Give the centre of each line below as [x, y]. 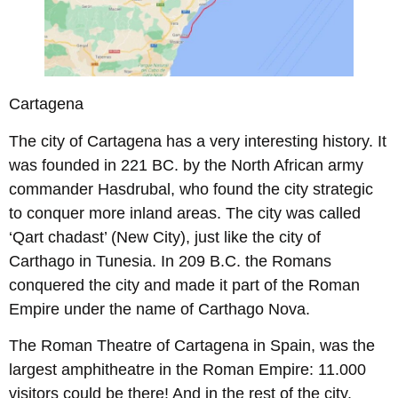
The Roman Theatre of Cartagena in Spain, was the [192, 345]
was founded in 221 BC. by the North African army [186, 165]
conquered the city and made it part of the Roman [184, 285]
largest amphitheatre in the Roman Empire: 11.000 [187, 369]
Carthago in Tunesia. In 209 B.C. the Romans [170, 261]
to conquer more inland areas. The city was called [185, 213]
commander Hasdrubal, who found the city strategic [191, 189]
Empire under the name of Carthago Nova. [159, 309]
